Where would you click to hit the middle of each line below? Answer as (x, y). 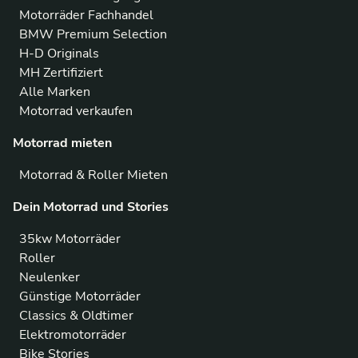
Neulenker (50, 278)
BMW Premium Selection (93, 35)
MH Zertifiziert (61, 73)
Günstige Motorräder (80, 297)
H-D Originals (59, 54)
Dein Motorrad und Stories (91, 207)
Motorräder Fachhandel (86, 16)
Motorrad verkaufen (76, 111)
